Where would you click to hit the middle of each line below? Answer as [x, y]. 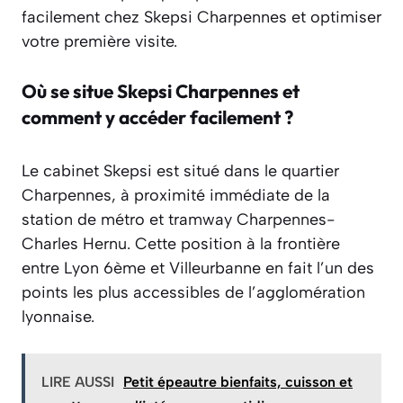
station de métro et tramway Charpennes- [178, 220]
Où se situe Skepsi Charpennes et [161, 91]
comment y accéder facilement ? [157, 117]
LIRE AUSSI [78, 382]
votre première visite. [99, 42]
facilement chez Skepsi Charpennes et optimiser [201, 18]
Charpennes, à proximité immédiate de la [176, 196]
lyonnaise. [58, 317]
